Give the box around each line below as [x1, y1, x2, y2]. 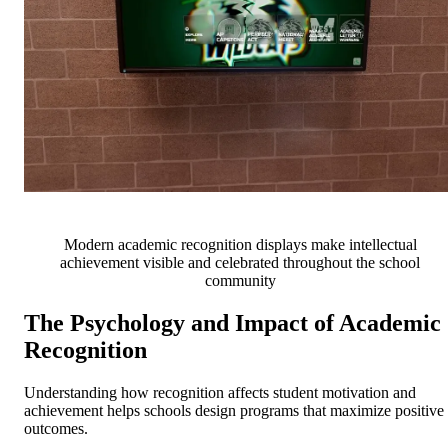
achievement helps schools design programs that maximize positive [24, 402, 444, 420]
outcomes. [24, 420, 88, 438]
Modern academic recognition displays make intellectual [63, 236, 417, 254]
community [204, 272, 276, 290]
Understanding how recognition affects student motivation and [24, 384, 416, 402]
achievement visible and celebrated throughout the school [60, 254, 420, 272]
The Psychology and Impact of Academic [24, 310, 441, 337]
